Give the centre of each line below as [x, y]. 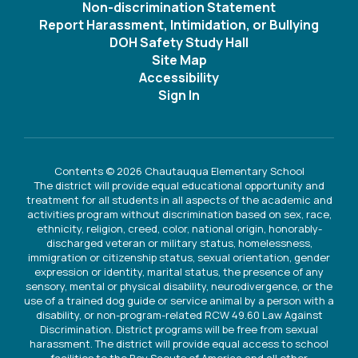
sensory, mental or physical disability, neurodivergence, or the [179, 286]
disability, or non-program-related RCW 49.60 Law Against [179, 314]
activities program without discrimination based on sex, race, [179, 214]
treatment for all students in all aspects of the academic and [179, 199]
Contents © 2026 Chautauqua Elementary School [179, 171]
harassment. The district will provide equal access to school [179, 343]
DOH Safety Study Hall [179, 42]
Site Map [179, 60]
